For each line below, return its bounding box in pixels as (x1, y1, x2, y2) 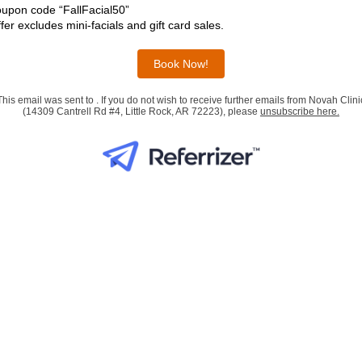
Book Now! (154, 57, 208, 70)
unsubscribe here (260, 106, 337, 117)
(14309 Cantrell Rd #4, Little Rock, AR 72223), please (23, 106, 260, 117)
